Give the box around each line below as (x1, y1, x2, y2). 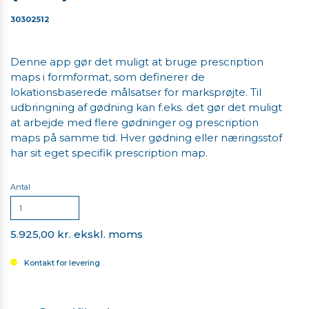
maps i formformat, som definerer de (10, 70, 205, 84)
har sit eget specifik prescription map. (10, 146, 210, 160)
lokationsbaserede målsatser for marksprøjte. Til (10, 86, 261, 99)
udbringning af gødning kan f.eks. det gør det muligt (10, 101, 282, 114)
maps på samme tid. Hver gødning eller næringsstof (10, 131, 282, 145)
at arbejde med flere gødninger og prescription (10, 116, 259, 130)
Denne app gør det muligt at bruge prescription (10, 55, 263, 69)
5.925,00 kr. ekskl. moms (10, 228, 143, 241)
